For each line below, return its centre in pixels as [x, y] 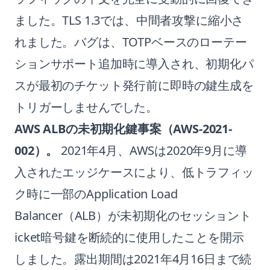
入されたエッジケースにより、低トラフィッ [134, 172]
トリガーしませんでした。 [86, 107]
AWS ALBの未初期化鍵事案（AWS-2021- [123, 129]
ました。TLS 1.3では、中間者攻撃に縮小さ [129, 20]
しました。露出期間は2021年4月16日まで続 [133, 259]
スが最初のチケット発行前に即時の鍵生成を [134, 85]
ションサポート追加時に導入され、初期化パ [134, 64]
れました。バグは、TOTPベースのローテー [131, 42]
